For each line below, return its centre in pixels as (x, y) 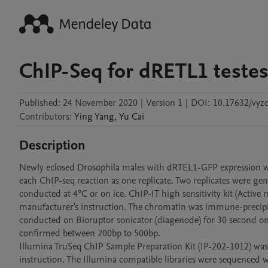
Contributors (44, 117)
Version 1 (164, 103)
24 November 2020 (100, 103)
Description (52, 145)
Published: (40, 103)
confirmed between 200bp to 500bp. (90, 233)
